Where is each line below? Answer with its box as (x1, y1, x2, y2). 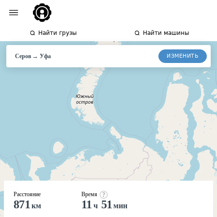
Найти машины (142, 30, 189, 36)
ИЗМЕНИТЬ (167, 52, 199, 59)
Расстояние (14, 191, 41, 198)
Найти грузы (38, 30, 77, 36)
